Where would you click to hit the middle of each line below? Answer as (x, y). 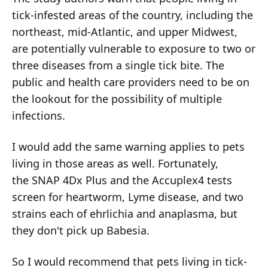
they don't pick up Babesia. (81, 231)
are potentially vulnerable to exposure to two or (134, 49)
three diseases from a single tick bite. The (118, 66)
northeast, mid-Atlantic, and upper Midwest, (125, 32)
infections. (39, 116)
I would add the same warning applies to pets (128, 147)
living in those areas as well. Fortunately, (115, 164)
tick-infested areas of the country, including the (133, 15)
